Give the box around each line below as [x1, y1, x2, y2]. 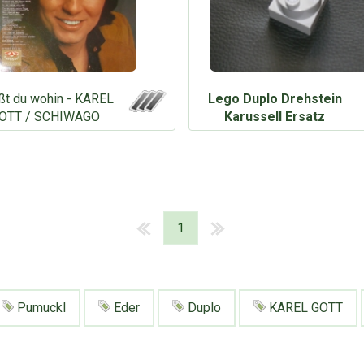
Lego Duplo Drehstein [207, 90, 342, 106]
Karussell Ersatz [224, 108, 326, 124]
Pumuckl [14, 299, 66, 315]
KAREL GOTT [266, 299, 343, 315]
